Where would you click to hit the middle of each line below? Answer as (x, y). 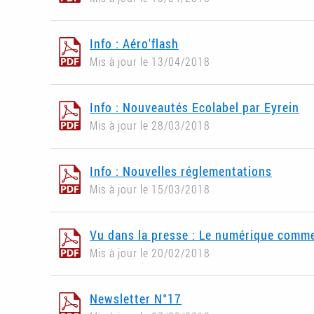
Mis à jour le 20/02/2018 (150, 253)
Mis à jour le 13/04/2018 (150, 62)
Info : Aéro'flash (134, 44)
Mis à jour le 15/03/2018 (150, 190)
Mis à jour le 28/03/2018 (150, 126)
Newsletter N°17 (136, 299)
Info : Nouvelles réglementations (181, 171)
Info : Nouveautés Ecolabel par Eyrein (194, 108)
